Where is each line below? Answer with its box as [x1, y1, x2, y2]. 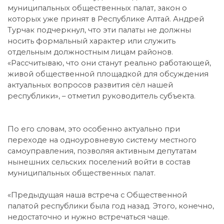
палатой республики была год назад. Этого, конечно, [7, 201, 214, 210]
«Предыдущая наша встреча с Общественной [7, 190, 187, 199]
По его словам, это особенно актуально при [7, 124, 180, 133]
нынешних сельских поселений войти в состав [7, 157, 190, 166]
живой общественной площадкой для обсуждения [7, 69, 208, 78]
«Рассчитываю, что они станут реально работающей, [7, 58, 211, 67]
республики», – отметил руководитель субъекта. [7, 91, 195, 100]
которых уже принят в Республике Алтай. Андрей [7, 14, 204, 23]
